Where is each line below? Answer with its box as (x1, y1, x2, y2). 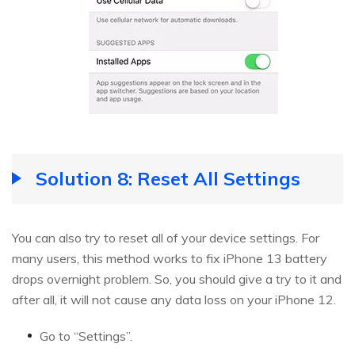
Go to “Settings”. (40, 327, 132, 344)
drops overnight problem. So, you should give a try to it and (12, 270, 342, 287)
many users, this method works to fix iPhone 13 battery (12, 250, 327, 266)
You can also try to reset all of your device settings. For (12, 229, 319, 246)
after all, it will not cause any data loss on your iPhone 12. (12, 291, 336, 307)
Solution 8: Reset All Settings (36, 166, 300, 190)
